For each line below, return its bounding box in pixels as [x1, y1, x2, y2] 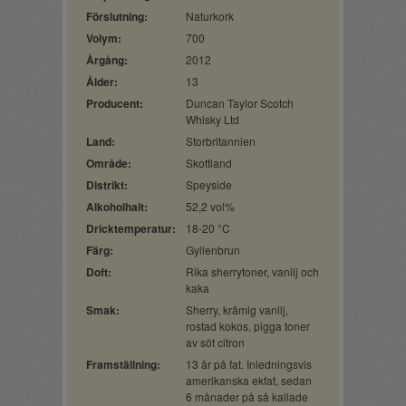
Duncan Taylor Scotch [186, 95, 294, 111]
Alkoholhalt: [86, 198, 148, 215]
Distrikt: [86, 177, 128, 193]
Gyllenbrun [186, 242, 240, 257]
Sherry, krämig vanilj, [186, 302, 288, 317]
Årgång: [86, 52, 128, 68]
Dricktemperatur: [86, 220, 176, 237]
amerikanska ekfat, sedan [186, 372, 312, 388]
